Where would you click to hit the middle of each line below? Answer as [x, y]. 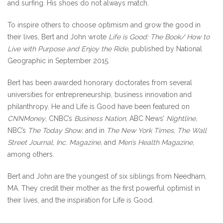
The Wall [192, 130]
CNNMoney [26, 118]
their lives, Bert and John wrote [58, 37]
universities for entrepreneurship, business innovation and [100, 95]
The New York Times [140, 130]
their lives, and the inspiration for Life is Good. [81, 200]
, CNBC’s [60, 118]
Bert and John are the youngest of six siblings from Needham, [107, 176]
